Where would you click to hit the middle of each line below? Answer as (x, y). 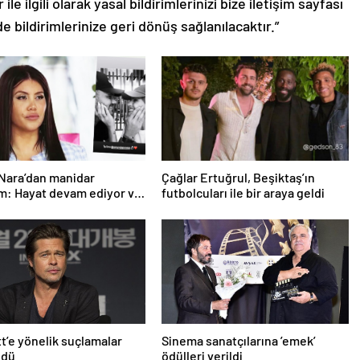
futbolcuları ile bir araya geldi (243, 193)
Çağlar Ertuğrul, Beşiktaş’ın (238, 178)
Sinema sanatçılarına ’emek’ (238, 341)
